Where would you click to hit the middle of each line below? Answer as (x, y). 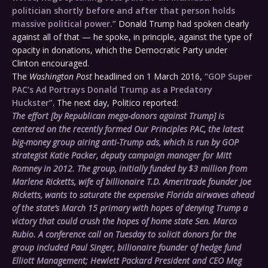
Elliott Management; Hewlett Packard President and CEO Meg (127, 261)
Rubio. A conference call (58, 234)
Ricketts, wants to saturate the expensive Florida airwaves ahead (133, 195)
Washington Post (61, 77)
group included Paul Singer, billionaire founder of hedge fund (127, 248)
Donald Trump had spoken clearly (182, 24)
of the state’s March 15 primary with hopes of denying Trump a (130, 208)
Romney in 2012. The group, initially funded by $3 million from (130, 169)
